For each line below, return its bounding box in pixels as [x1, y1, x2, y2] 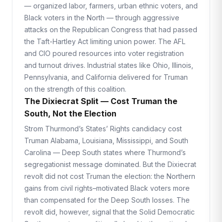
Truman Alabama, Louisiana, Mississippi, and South [24, 136, 188, 145]
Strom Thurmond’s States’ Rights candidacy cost [24, 124, 182, 133]
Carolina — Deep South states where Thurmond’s [24, 148, 186, 157]
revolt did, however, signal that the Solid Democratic [24, 208, 195, 216]
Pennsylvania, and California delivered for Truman [24, 73, 188, 81]
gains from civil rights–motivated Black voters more [24, 184, 190, 192]
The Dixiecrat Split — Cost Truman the [24, 96, 177, 106]
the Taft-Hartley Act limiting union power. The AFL [24, 37, 185, 46]
